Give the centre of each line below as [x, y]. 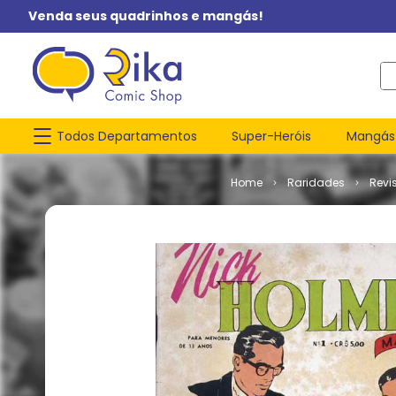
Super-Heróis [272, 136]
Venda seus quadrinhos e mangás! [146, 16]
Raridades [316, 183]
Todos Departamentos [127, 136]
